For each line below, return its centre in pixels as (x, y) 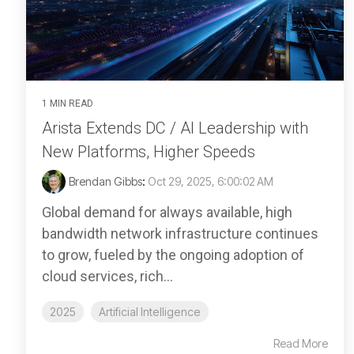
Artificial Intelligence (150, 312)
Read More (301, 344)
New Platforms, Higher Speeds (149, 152)
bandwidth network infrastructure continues (180, 234)
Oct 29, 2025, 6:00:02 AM (211, 182)
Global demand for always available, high (167, 213)
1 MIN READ (68, 104)
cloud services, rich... (107, 277)
